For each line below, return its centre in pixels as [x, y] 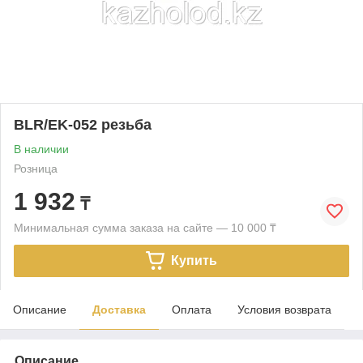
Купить [194, 260]
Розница [36, 168]
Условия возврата [284, 309]
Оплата [192, 309]
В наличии [41, 149]
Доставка [119, 309]
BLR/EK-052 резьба [83, 124]
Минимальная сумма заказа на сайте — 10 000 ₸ [145, 227]
